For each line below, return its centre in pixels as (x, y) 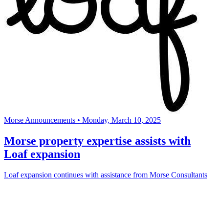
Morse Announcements (40, 120)
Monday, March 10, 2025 (121, 120)
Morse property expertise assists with (97, 141)
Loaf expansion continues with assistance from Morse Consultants (106, 175)
